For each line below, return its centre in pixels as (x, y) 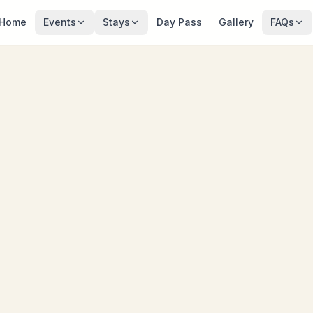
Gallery (236, 22)
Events (59, 22)
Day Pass (179, 22)
